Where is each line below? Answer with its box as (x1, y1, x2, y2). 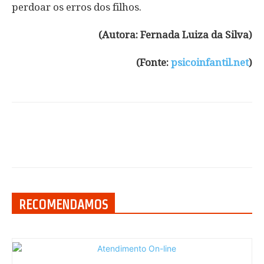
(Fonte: (136, 56, 171, 68)
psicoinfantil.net (171, 56, 249, 68)
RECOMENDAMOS (19, 197, 108, 212)
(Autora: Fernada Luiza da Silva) (98, 28, 252, 41)
